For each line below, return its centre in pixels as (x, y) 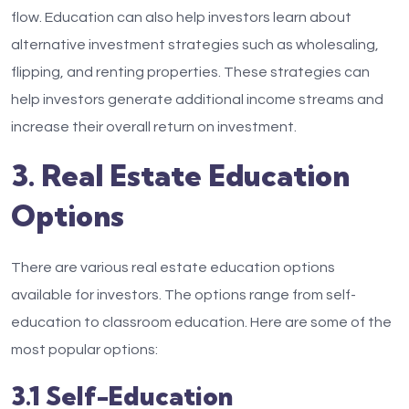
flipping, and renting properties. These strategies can (190, 72)
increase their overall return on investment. (154, 127)
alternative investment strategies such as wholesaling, (195, 45)
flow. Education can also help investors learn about (181, 17)
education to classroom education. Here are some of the (201, 322)
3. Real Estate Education (180, 175)
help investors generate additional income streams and (197, 100)
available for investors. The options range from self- (184, 295)
